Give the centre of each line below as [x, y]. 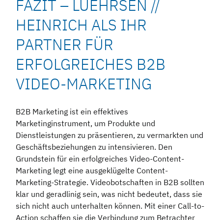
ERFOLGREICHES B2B [91, 64]
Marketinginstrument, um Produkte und [85, 124]
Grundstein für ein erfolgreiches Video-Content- [100, 159]
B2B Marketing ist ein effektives [72, 112]
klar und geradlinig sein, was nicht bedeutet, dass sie [109, 194]
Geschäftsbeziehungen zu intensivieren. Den [94, 147]
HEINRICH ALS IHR [81, 25]
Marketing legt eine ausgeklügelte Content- [92, 171]
